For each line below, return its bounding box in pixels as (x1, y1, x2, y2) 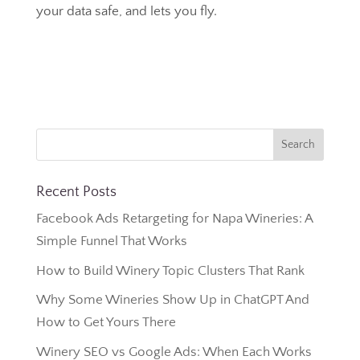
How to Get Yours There (35, 315, 176, 329)
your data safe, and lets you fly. (35, 4, 217, 18)
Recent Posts (35, 184, 117, 200)
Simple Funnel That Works (35, 234, 187, 248)
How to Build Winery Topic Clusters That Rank (35, 263, 305, 278)
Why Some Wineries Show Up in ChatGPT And (35, 292, 309, 307)
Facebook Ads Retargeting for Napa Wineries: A (35, 211, 313, 226)
